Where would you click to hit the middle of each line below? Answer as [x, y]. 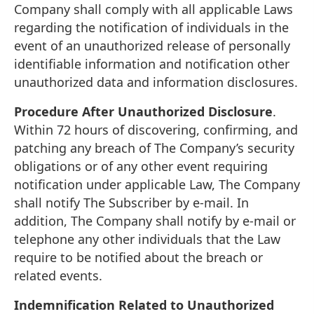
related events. [58, 275]
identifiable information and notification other [152, 63]
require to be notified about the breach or [138, 257]
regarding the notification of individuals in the [151, 27]
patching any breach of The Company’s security [154, 148]
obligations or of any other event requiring [141, 166]
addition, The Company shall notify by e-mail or [155, 220]
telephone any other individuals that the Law [147, 239]
